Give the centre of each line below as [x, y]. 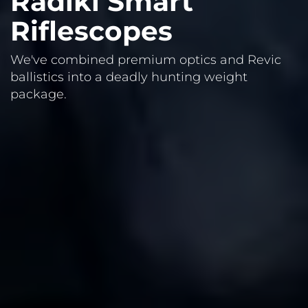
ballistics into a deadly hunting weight [129, 77]
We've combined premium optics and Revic [146, 59]
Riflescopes [91, 31]
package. [38, 94]
